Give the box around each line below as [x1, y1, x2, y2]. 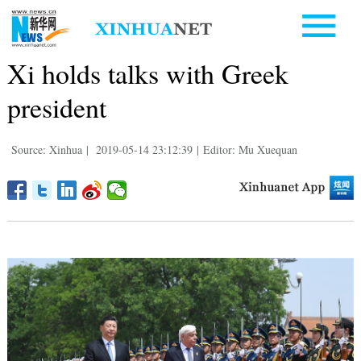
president [6, 88, 106, 126]
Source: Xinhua [10, 141, 82, 157]
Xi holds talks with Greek [6, 54, 288, 92]
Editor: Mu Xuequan [202, 141, 297, 157]
